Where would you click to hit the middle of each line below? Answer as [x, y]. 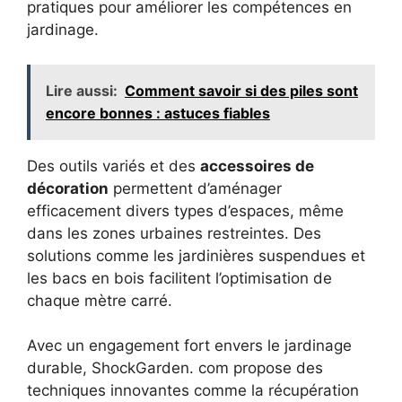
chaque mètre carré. [100, 300]
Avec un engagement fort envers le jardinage [189, 346]
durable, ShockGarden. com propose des [175, 368]
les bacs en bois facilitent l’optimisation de [179, 278]
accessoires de [257, 166]
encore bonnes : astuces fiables [158, 113]
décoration [68, 188]
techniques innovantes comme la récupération [193, 391]
